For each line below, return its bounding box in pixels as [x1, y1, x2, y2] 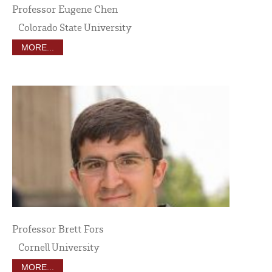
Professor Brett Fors [12, 221, 104, 235]
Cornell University [18, 240, 100, 253]
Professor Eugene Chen [12, 1, 118, 15]
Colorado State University [18, 20, 132, 33]
